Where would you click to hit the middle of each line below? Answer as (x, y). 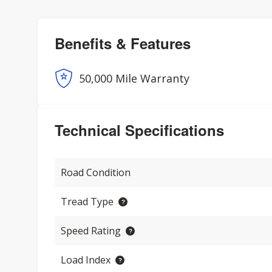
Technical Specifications (139, 130)
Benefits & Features (123, 43)
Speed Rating (91, 231)
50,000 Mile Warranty (134, 78)
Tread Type (87, 202)
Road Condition (96, 172)
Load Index (86, 260)
